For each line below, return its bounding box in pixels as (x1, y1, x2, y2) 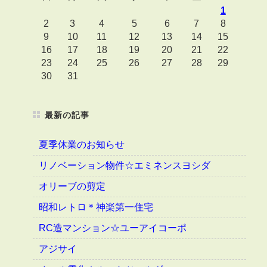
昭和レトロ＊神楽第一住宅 (38, 201, 153, 212)
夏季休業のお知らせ (38, 139, 125, 150)
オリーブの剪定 (38, 181, 105, 191)
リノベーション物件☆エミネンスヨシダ (38, 160, 210, 170)
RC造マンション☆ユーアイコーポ (38, 222, 187, 233)
